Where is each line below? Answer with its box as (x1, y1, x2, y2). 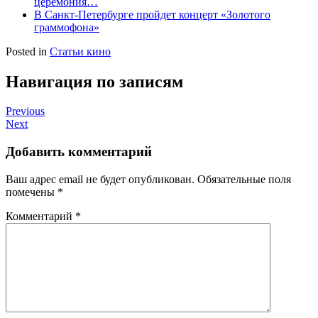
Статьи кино (50, 45, 111, 57)
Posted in (6, 45, 50, 57)
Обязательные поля (197, 172, 291, 185)
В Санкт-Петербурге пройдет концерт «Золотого (34, 8, 270, 21)
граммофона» (34, 21, 99, 33)
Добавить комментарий (6, 144, 152, 160)
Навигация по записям (6, 72, 183, 91)
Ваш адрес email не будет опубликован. (6, 172, 194, 185)
